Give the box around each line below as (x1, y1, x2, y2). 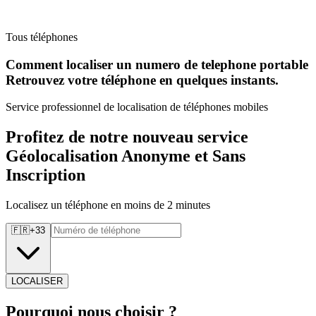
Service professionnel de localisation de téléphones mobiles (6, 101, 268, 114)
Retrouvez (6, 72, 64, 87)
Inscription (6, 166, 85, 185)
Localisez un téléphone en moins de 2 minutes (6, 199, 210, 212)
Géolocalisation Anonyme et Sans (6, 147, 245, 166)
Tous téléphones (6, 31, 78, 43)
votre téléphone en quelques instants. (68, 72, 279, 87)
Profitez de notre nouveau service (6, 128, 248, 147)
